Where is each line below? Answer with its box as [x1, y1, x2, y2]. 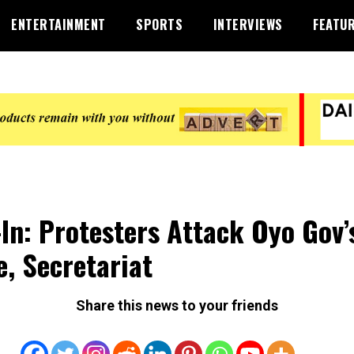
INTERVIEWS [213, 15, 283, 34]
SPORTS [136, 15, 183, 34]
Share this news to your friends [76, 296, 278, 314]
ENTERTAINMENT [11, 15, 106, 34]
